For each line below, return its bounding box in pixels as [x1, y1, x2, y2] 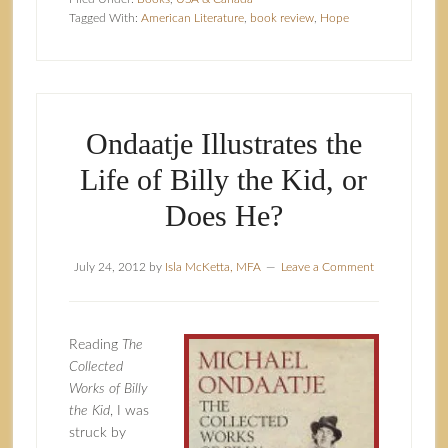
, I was [109, 404, 149, 418]
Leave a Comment [280, 261, 374, 273]
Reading [68, 338, 122, 352]
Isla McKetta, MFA [164, 261, 261, 273]
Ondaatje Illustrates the [85, 127, 362, 160]
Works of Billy [68, 382, 148, 396]
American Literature [140, 12, 244, 24]
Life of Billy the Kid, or [80, 163, 368, 196]
